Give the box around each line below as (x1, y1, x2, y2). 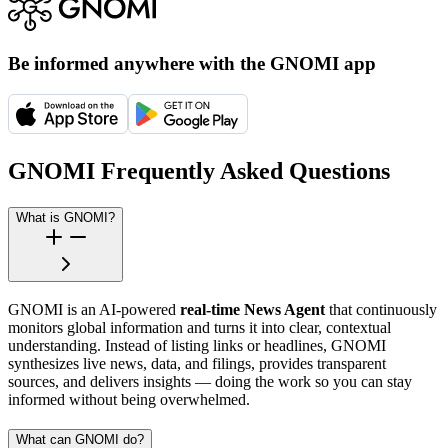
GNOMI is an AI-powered (8, 300, 180, 318)
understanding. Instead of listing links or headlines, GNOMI (8, 336, 386, 354)
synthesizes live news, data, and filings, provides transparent (8, 354, 386, 372)
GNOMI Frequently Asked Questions (8, 157, 390, 184)
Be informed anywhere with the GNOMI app (8, 53, 376, 75)
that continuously (325, 300, 437, 318)
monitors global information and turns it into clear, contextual (8, 318, 391, 336)
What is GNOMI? (16, 209, 115, 225)
